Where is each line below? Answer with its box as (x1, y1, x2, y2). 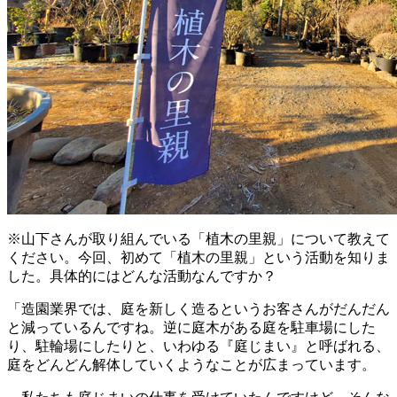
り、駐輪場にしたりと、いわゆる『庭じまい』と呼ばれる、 (7, 339, 390, 354)
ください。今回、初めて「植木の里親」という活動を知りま (7, 250, 390, 266)
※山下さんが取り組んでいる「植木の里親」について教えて (7, 231, 390, 247)
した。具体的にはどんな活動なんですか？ (7, 269, 291, 284)
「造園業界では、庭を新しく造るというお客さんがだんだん (7, 301, 390, 317)
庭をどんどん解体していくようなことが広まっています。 (7, 357, 376, 373)
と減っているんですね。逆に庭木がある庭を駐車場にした (7, 320, 376, 336)
